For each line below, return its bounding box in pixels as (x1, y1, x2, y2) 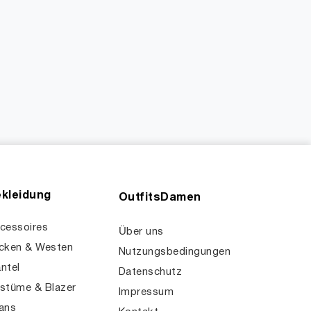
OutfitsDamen (119, 193, 201, 203)
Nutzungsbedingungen (119, 247, 231, 258)
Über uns (119, 227, 164, 237)
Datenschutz (119, 267, 183, 278)
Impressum (119, 287, 174, 298)
